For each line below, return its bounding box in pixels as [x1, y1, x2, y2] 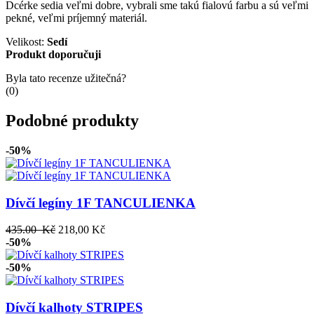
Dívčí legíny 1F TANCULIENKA [6, 195, 196, 210]
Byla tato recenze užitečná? [6, 72, 126, 85]
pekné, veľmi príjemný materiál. [6, 12, 147, 25]
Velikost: [6, 36, 47, 48]
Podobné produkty [6, 111, 139, 130]
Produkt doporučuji [6, 48, 101, 61]
